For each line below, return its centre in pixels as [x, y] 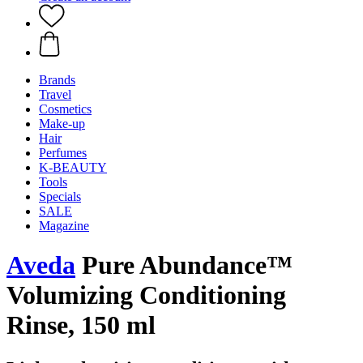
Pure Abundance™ [184, 265]
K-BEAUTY [73, 167]
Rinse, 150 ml [81, 325]
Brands [57, 80]
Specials [60, 196]
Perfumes [63, 153]
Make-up [62, 124]
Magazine [64, 226]
